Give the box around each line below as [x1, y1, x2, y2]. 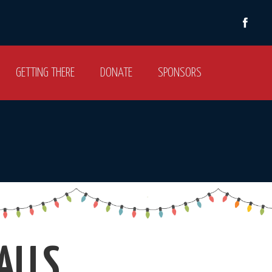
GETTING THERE [16, 67, 75, 79]
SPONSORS [158, 67, 202, 79]
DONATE [100, 67, 132, 79]
